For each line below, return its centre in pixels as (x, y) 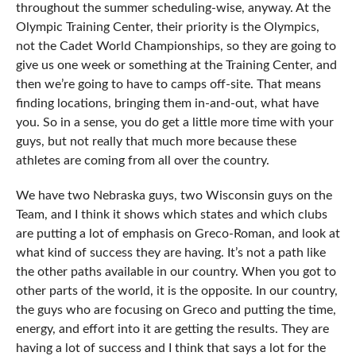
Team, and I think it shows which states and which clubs (171, 215)
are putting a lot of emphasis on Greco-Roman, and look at (178, 234)
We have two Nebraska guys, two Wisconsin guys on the (174, 196)
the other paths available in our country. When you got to (176, 272)
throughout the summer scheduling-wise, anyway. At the (173, 8)
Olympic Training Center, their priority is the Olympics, (167, 27)
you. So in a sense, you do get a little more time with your (174, 123)
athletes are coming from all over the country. (142, 161)
